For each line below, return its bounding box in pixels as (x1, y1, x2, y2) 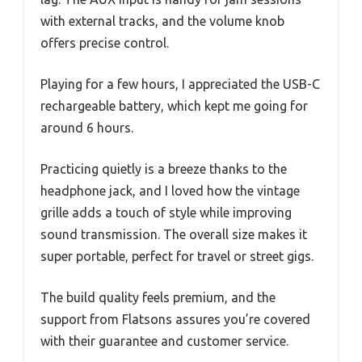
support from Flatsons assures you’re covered (40, 311, 310, 326)
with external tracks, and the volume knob (40, 13, 284, 28)
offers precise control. (40, 35, 169, 50)
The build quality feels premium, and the (40, 289, 276, 305)
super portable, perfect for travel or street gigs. (40, 248, 314, 263)
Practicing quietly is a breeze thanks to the (40, 161, 287, 176)
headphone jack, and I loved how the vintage (40, 183, 300, 198)
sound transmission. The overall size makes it (40, 226, 307, 242)
